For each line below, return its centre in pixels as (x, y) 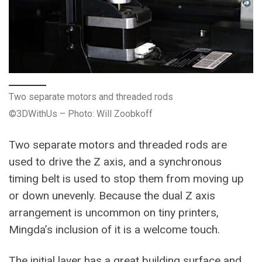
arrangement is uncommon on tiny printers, (114, 213)
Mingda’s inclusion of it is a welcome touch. (114, 230)
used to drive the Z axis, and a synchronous (115, 162)
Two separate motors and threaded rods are (118, 145)
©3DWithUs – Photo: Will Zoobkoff (81, 114)
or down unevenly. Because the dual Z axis (112, 196)
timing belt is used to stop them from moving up (126, 179)
